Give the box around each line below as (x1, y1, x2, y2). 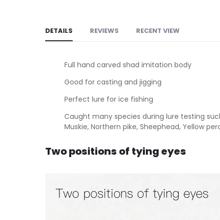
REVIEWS (90, 26, 119, 35)
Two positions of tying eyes (45, 144, 186, 158)
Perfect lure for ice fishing (64, 94, 155, 104)
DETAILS (45, 26, 73, 35)
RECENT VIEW (136, 26, 180, 35)
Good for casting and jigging (64, 77, 162, 87)
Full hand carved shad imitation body (64, 59, 192, 70)
